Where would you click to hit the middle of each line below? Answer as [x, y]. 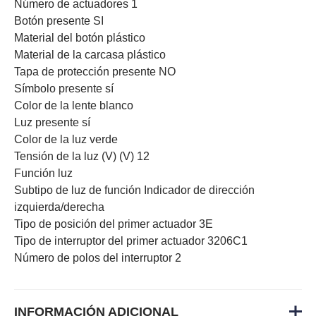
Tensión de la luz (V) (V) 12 [82, 156]
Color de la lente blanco [74, 105]
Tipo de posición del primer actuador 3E [114, 224]
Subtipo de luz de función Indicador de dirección [134, 190]
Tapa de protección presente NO [95, 71]
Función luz [43, 173]
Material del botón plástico [80, 37]
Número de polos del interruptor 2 [98, 257]
